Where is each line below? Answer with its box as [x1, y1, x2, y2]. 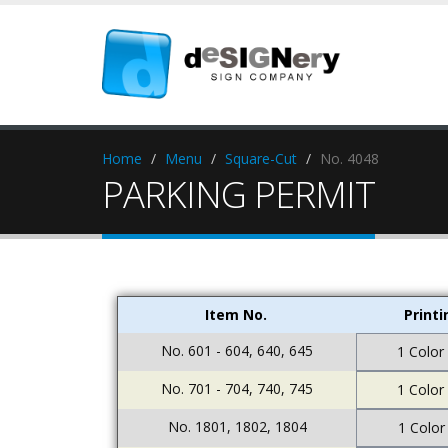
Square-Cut [225, 149, 297, 168]
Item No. [204, 305, 267, 324]
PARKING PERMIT [102, 169, 375, 219]
